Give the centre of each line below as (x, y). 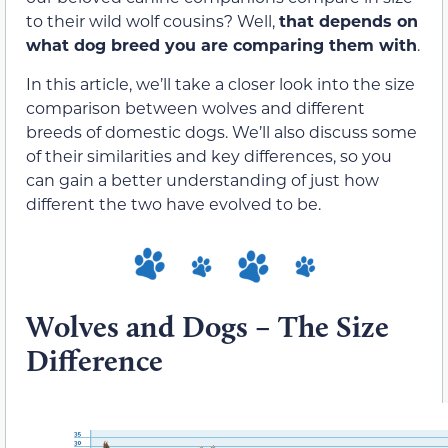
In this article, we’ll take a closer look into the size (220, 83)
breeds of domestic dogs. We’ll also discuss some (221, 131)
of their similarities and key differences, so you (209, 155)
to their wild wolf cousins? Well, (152, 21)
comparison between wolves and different (195, 107)
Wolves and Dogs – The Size (207, 326)
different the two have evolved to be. (173, 203)
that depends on (348, 21)
